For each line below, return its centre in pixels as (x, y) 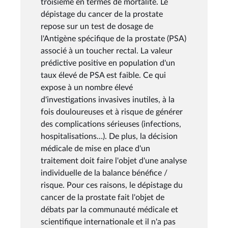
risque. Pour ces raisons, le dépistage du (112, 185)
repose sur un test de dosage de (97, 26)
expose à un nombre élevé (87, 87)
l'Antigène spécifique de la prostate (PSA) (113, 38)
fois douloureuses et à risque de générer (112, 112)
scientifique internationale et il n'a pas (108, 222)
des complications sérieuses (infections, (111, 124)
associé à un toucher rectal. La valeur (107, 51)
